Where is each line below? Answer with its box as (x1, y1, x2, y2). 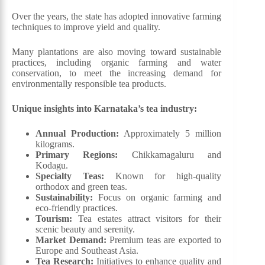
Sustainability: (35, 192, 93, 203)
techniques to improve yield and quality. (12, 22, 160, 33)
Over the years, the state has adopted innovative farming (12, 11, 222, 22)
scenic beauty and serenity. (35, 224, 135, 235)
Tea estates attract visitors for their (72, 214, 222, 224)
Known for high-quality (104, 171, 222, 182)
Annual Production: (35, 128, 119, 139)
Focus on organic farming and (93, 192, 222, 203)
